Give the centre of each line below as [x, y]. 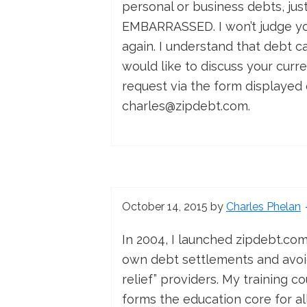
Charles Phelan [263, 207]
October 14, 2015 [165, 207]
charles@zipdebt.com [185, 106]
